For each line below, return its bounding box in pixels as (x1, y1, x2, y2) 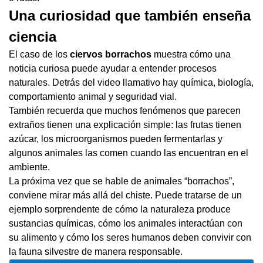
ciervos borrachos (70, 49, 151, 60)
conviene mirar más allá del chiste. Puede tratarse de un (9, 190, 242, 201)
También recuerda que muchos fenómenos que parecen (9, 106, 241, 116)
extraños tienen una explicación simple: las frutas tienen (9, 120, 241, 130)
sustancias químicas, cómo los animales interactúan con (9, 218, 242, 229)
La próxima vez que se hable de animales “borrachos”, (9, 176, 234, 187)
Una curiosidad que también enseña (9, 8, 251, 24)
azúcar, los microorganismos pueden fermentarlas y (9, 134, 222, 144)
